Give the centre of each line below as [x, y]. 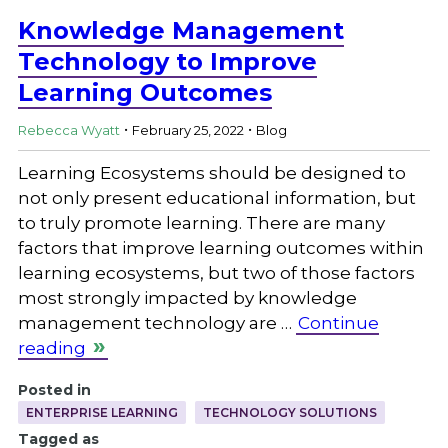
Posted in [54, 389]
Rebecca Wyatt [68, 130]
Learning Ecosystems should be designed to [211, 172]
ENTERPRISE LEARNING [101, 412]
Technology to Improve [167, 61]
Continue [338, 322]
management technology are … [156, 322]
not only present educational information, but [216, 197]
